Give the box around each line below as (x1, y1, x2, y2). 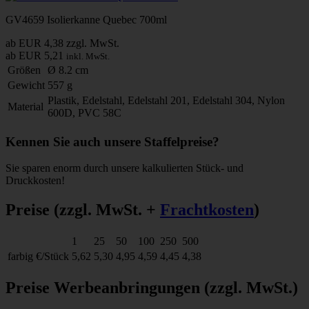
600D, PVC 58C (48, 106, 121, 119)
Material (8, 100, 43, 112)
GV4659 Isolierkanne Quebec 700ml (6, 13, 167, 26)
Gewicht (8, 79, 45, 91)
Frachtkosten (160, 201, 254, 219)
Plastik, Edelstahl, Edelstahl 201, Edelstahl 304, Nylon (48, 94, 285, 106)
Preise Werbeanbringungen (6, 279, 204, 297)
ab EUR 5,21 (6, 49, 63, 61)
